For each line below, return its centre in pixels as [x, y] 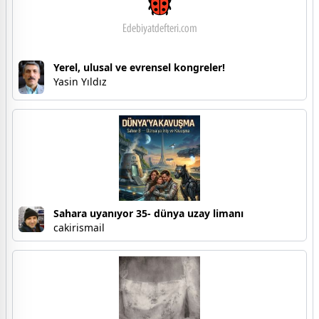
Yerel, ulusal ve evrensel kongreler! [139, 68]
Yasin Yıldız [80, 82]
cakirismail [79, 227]
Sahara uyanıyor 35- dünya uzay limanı [148, 213]
